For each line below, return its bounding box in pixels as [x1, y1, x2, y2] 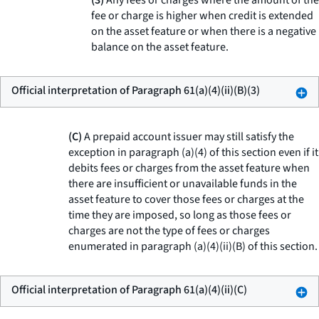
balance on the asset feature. [91, 39, 229, 55]
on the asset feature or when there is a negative [91, 23, 316, 39]
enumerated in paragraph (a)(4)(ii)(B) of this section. [68, 239, 318, 254]
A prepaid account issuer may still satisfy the [82, 129, 294, 145]
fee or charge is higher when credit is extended [91, 8, 313, 23]
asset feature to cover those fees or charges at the [68, 192, 304, 207]
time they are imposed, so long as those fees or [68, 207, 291, 223]
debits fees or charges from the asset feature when [68, 160, 310, 176]
